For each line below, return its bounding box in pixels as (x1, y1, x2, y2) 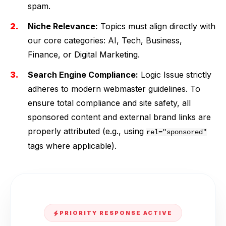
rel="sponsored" (146, 128, 207, 136)
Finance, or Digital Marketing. (28, 49, 140, 60)
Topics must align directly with (98, 21, 215, 31)
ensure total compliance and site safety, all (28, 98, 191, 108)
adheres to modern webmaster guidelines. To (28, 84, 200, 94)
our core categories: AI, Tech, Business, (28, 35, 182, 45)
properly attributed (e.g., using (28, 126, 146, 136)
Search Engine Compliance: (28, 70, 138, 80)
